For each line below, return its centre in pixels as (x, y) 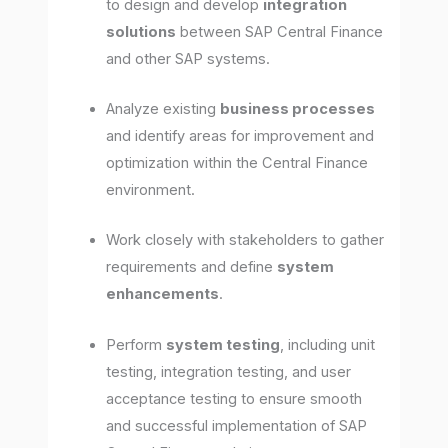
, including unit (328, 344)
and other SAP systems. (188, 58)
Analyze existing (163, 108)
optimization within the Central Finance (237, 162)
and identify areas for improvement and (240, 135)
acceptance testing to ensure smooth (234, 398)
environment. (151, 189)
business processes (298, 108)
